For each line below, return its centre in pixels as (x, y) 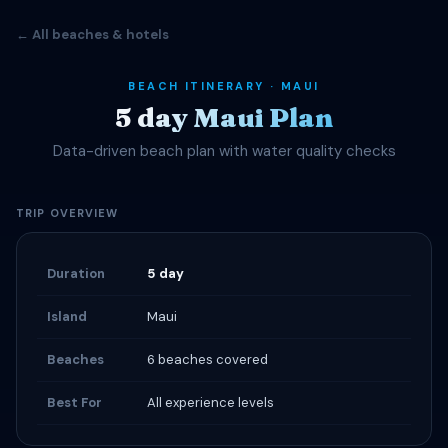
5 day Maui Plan (224, 117)
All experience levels (210, 402)
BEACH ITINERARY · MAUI (224, 86)
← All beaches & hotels (92, 34)
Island (67, 316)
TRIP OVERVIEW (67, 213)
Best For (74, 402)
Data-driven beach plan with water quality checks (224, 151)
